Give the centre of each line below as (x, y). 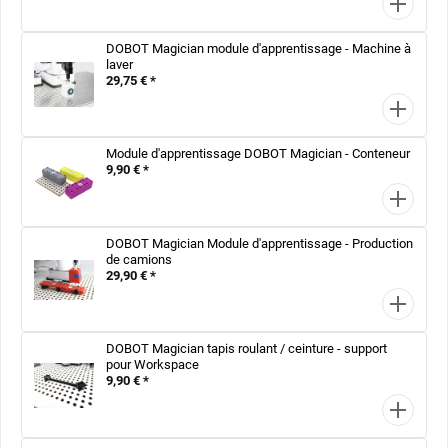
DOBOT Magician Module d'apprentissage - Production (259, 243)
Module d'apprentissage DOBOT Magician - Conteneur (258, 154)
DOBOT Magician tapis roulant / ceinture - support (246, 349)
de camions (139, 259)
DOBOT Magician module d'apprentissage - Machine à (258, 48)
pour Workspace (152, 365)
